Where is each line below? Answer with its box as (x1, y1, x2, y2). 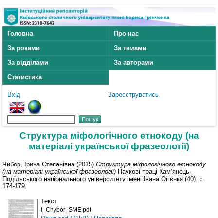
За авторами (114, 59, 153, 67)
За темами (114, 44, 146, 52)
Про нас (114, 30, 139, 37)
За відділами (7, 59, 48, 67)
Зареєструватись (108, 91, 159, 99)
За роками (7, 44, 40, 52)
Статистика (7, 73, 42, 81)
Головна (7, 30, 33, 37)
